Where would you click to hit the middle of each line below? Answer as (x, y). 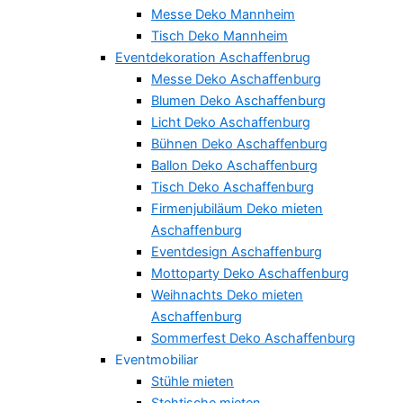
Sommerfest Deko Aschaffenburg (253, 338)
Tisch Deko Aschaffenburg (233, 187)
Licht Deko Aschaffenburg (231, 122)
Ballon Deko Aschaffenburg (234, 165)
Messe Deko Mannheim (223, 14)
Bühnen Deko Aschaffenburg (239, 143)
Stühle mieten (193, 381)
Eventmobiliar (157, 359)
